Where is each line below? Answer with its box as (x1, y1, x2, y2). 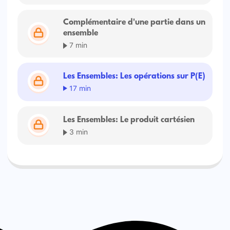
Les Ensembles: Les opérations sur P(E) (63, 71, 206, 81)
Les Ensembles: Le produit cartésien (63, 115, 195, 125)
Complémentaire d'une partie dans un (63, 18, 206, 28)
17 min (67, 81, 91, 94)
